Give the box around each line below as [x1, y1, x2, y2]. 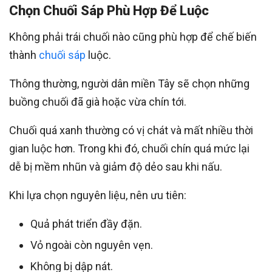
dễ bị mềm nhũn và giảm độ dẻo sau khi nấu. [9, 160, 222, 173]
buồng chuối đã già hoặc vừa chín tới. [9, 95, 186, 108]
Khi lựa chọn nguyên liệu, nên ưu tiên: [9, 188, 186, 202]
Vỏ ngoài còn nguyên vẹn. [30, 238, 153, 251]
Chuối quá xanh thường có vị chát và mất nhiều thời [9, 123, 253, 137]
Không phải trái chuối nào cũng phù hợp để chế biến [9, 30, 257, 43]
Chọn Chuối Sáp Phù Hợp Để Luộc [9, 2, 209, 18]
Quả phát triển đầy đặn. [30, 217, 142, 230]
